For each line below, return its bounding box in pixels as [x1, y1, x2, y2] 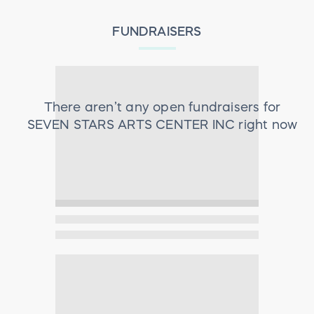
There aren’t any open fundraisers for [43, 101, 281, 114]
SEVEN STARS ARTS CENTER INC [27, 118, 235, 132]
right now [235, 118, 298, 132]
